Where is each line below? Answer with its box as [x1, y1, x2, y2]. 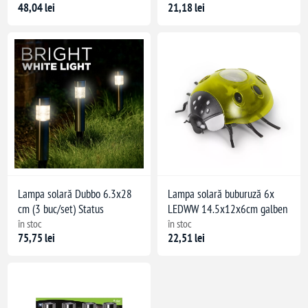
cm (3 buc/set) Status [18, 201, 104, 217]
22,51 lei [168, 230, 205, 245]
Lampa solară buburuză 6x [168, 186, 274, 201]
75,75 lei [18, 230, 56, 245]
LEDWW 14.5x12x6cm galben [168, 201, 287, 217]
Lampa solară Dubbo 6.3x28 [18, 186, 133, 201]
